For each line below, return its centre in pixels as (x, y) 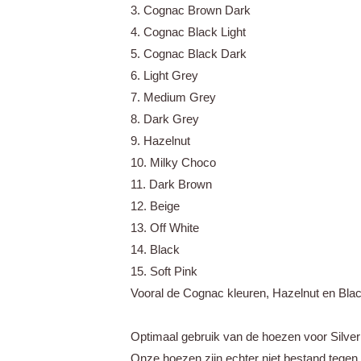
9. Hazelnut (160, 141)
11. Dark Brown (171, 185)
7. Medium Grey (173, 98)
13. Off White (165, 228)
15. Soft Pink (164, 272)
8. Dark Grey (165, 119)
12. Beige (155, 206)
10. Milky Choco (173, 163)
